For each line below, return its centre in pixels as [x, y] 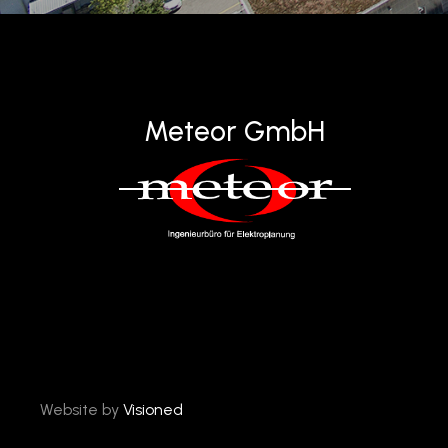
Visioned [153, 410]
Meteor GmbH [235, 131]
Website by [81, 410]
